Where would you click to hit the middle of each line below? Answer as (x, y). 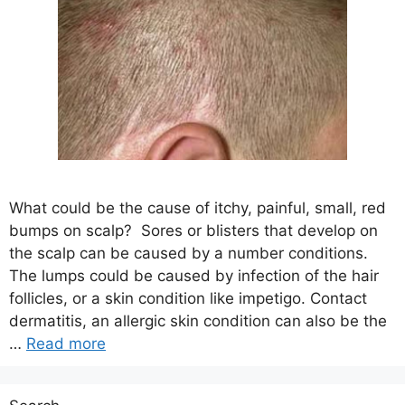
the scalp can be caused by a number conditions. (188, 253)
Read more (66, 343)
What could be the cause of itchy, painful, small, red (198, 207)
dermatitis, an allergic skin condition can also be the (198, 320)
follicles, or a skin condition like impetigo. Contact (188, 298)
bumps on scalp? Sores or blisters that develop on (193, 230)
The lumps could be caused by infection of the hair (194, 275)
